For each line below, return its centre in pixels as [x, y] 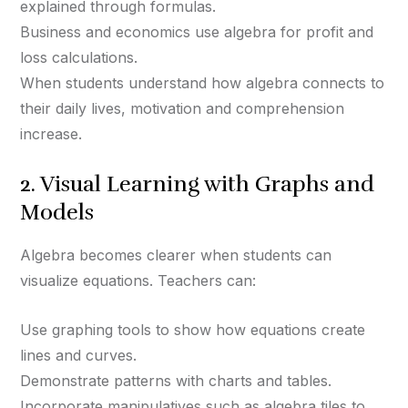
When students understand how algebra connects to [202, 83]
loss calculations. [79, 58]
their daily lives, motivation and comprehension [182, 109]
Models [57, 213]
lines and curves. [78, 356]
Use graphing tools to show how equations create [193, 330]
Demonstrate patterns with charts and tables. [176, 381]
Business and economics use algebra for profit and [197, 32]
